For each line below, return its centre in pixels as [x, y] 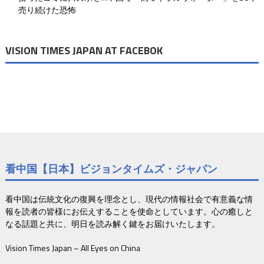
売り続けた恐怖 [47, 10]
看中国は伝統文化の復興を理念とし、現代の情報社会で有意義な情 [129, 199]
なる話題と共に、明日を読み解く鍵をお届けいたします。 [112, 224]
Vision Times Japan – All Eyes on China [72, 248]
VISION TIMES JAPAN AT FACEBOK [84, 51]
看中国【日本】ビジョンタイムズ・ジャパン [111, 169]
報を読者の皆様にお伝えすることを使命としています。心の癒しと [129, 212]
